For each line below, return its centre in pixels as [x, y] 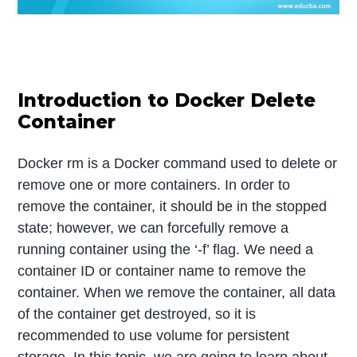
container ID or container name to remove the [162, 271]
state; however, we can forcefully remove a [153, 228]
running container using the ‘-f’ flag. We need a [166, 250]
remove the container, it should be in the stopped [173, 207]
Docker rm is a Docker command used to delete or [178, 164]
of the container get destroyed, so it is [137, 314]
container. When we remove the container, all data [177, 293]
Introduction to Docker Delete [167, 101]
